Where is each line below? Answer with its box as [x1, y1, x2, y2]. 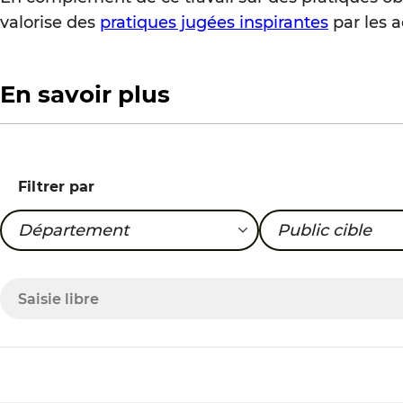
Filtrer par [18, 178, 94, 195]
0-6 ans [270, 234, 344, 258]
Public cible [277, 220, 372, 240]
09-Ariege [11, 234, 109, 258]
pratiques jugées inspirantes [100, 13, 328, 32]
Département [18, 220, 129, 240]
